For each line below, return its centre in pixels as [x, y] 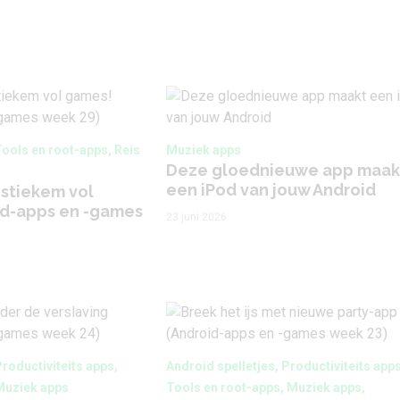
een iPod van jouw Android [271, 190]
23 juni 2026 [196, 217]
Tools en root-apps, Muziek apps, [266, 387]
